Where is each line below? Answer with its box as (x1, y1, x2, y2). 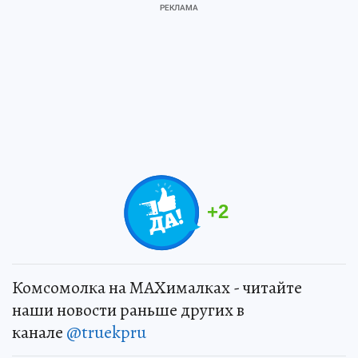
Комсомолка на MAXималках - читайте (12, 275, 302, 300)
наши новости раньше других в (12, 297, 245, 322)
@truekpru (66, 320, 146, 344)
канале (12, 320, 66, 344)
